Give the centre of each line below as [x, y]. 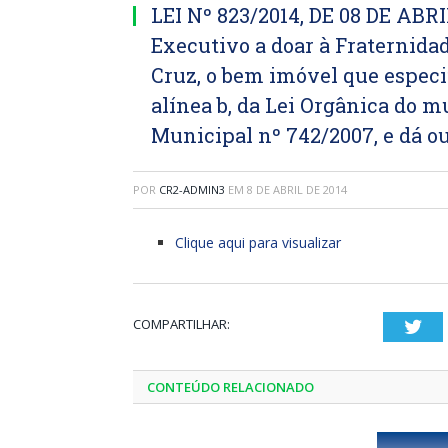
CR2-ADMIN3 [192, 189]
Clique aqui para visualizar [258, 242]
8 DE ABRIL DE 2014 [297, 189]
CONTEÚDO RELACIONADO [230, 387]
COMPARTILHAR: [181, 324]
